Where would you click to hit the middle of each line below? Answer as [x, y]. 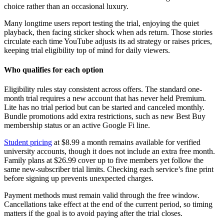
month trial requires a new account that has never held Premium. [105, 98]
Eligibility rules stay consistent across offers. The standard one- [103, 89]
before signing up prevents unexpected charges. [79, 178]
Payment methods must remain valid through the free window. [102, 195]
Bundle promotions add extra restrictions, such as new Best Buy [105, 116]
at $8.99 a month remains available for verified [126, 142]
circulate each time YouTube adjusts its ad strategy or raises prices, [108, 41]
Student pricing [28, 142]
